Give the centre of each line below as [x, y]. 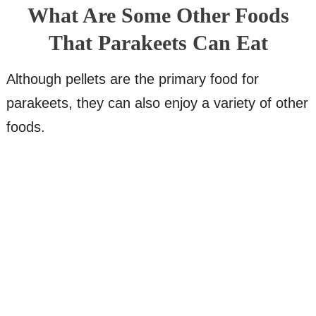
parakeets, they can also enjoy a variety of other [157, 103]
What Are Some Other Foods [158, 16]
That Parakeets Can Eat [158, 43]
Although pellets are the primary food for [132, 79]
